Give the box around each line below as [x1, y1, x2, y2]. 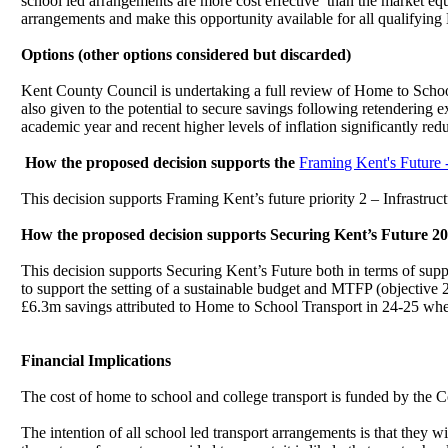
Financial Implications [21, 351, 172, 369]
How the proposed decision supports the [25, 153, 296, 171]
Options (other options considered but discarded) [21, 45, 352, 63]
